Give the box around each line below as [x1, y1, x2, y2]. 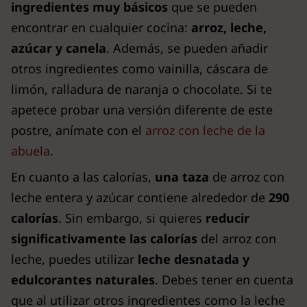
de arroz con [209, 168, 284, 185]
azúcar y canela [11, 39, 106, 56]
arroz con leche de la [142, 121, 265, 138]
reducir [206, 209, 249, 226]
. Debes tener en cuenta [155, 271, 293, 288]
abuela [11, 142, 50, 159]
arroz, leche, [191, 19, 267, 36]
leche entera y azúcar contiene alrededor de [11, 188, 269, 206]
